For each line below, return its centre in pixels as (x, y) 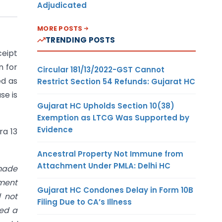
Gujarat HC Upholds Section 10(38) (106, 106)
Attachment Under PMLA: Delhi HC (104, 166)
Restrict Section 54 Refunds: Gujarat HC (116, 81)
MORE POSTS (60, 28)
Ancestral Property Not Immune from (110, 154)
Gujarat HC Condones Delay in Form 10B (115, 190)
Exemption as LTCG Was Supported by (113, 117)
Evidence (55, 129)
